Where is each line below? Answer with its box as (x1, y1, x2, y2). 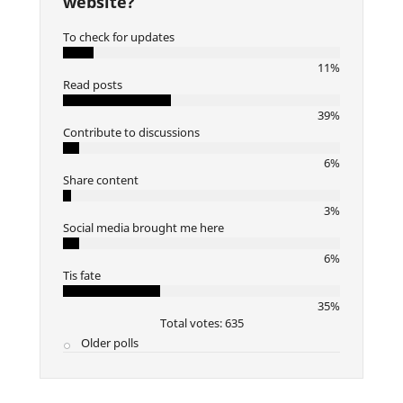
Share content (63, 171, 139, 188)
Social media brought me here (63, 219, 224, 236)
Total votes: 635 (159, 314, 244, 331)
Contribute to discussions (63, 123, 200, 140)
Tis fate (63, 266, 101, 283)
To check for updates (63, 28, 175, 45)
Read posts (63, 76, 122, 93)
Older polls (80, 334, 139, 351)
